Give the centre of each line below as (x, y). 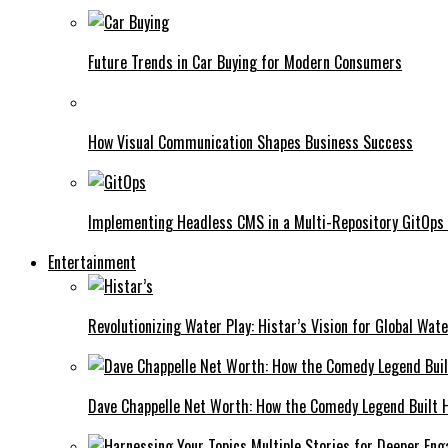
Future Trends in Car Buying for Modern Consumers (245, 61)
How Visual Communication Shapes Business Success (250, 141)
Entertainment (92, 261)
